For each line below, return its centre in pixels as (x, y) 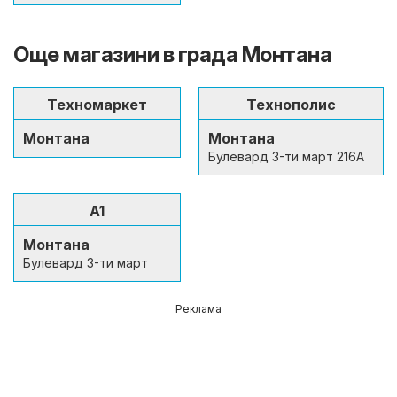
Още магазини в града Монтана (172, 54)
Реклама (198, 308)
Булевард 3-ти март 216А (286, 156)
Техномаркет (97, 104)
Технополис (291, 104)
